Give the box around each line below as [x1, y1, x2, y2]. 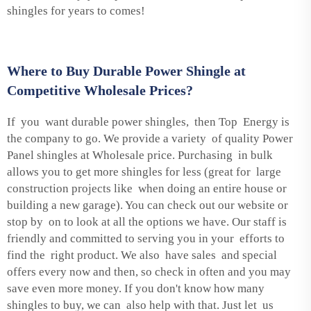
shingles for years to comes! [7, 3, 145, 17]
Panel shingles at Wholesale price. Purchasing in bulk [7, 148, 273, 162]
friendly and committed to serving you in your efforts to [7, 231, 285, 245]
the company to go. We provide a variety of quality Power [7, 131, 293, 145]
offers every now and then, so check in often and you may [7, 264, 291, 278]
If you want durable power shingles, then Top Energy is [7, 115, 289, 128]
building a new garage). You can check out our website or [7, 198, 288, 212]
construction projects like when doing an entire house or [7, 181, 287, 195]
